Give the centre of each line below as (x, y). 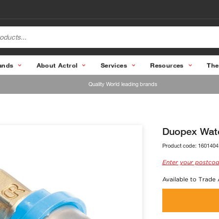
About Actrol (57, 65)
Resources (167, 65)
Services (114, 65)
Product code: (180, 145)
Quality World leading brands (123, 84)
